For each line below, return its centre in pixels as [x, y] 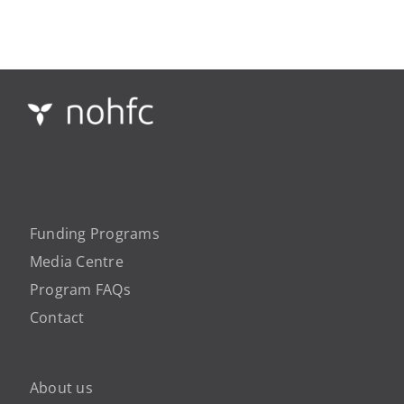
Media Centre [77, 261]
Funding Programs [95, 233]
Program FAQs [80, 289]
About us [61, 387]
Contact [57, 317]
